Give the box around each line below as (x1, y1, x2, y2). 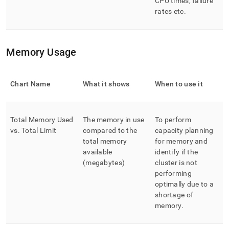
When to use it (155, 80, 203, 88)
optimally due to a (155, 180, 214, 188)
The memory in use (83, 116, 145, 124)
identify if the (155, 148, 198, 156)
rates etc (155, 7, 184, 15)
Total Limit (19, 126, 57, 134)
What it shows (83, 80, 130, 88)
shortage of (155, 191, 194, 199)
